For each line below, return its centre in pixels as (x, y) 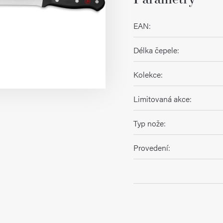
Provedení (151, 148)
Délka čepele (155, 50)
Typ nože (149, 123)
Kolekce (147, 74)
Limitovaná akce (162, 99)
